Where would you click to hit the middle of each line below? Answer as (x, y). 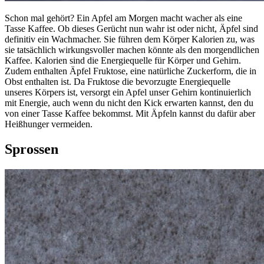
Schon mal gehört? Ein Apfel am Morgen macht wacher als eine (123, 18)
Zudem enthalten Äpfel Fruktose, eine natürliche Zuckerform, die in (131, 71)
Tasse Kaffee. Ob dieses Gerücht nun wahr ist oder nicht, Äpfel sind (131, 28)
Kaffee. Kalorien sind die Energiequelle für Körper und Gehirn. (123, 60)
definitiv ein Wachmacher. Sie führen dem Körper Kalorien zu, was (130, 39)
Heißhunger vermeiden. (49, 124)
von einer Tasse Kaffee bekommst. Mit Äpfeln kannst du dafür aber (130, 113)
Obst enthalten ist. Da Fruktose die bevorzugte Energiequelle (118, 81)
